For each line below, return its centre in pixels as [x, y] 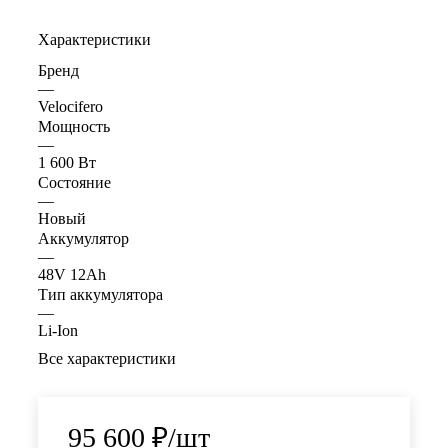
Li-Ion [58, 331]
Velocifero [70, 107]
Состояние [74, 183]
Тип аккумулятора [100, 295]
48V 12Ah [72, 275]
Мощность [74, 127]
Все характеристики [107, 359]
